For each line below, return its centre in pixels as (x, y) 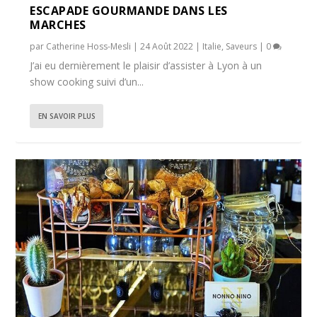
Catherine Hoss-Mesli (89, 46)
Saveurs (242, 46)
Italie (212, 46)
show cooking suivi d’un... (87, 81)
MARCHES (58, 24)
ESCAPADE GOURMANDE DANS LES (129, 10)
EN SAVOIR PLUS (67, 116)
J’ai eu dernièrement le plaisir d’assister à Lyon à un (146, 65)
